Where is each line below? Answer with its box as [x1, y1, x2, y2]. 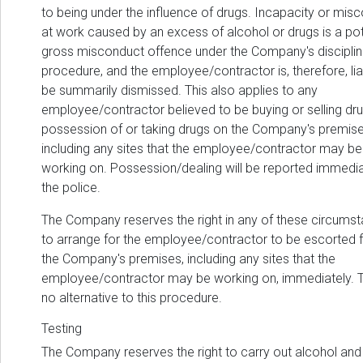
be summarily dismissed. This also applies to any [41, 83, 318, 99]
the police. [41, 180, 100, 196]
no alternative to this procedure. [41, 290, 222, 306]
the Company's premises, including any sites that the [41, 251, 335, 267]
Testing [41, 321, 82, 337]
